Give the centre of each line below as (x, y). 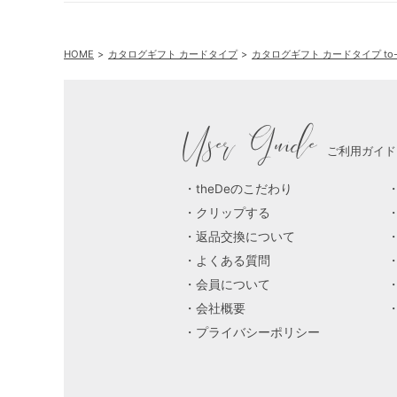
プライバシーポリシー (258, 332)
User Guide (250, 143)
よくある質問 (233, 260)
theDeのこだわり (244, 188)
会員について (233, 284)
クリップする (233, 212)
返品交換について (245, 236)
